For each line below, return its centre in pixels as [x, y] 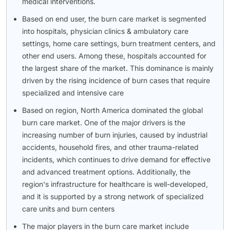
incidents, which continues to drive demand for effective [116, 159]
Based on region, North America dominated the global [112, 110]
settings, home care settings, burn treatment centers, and [119, 43]
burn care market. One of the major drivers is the [104, 122]
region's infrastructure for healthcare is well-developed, [115, 184]
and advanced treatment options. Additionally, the [106, 171]
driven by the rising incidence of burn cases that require [116, 80]
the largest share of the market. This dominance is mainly [118, 68]
